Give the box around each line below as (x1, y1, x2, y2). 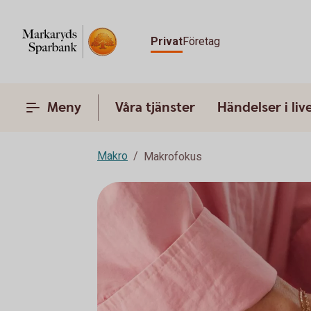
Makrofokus (144, 150, 202, 163)
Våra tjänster (115, 99, 195, 117)
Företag (182, 35, 220, 48)
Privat (150, 35, 183, 48)
